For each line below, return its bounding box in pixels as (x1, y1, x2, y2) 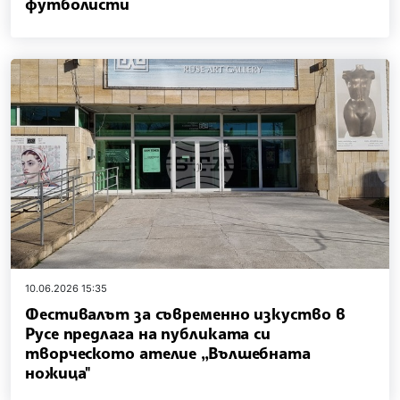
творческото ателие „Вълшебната (25, 342, 311, 362)
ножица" (25, 362, 92, 382)
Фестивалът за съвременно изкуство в (25, 303, 346, 323)
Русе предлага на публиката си (25, 322, 271, 343)
